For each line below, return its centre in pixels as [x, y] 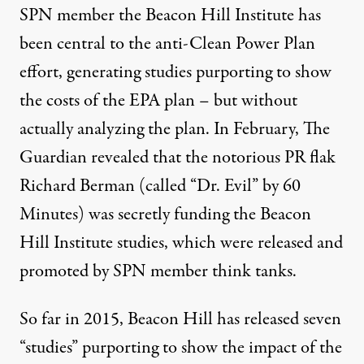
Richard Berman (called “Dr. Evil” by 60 [160, 186]
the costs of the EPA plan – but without [158, 100]
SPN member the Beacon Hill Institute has [170, 15]
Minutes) [54, 214]
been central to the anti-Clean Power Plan [167, 43]
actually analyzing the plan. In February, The [175, 129]
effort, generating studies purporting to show [175, 72]
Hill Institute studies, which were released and [181, 243]
